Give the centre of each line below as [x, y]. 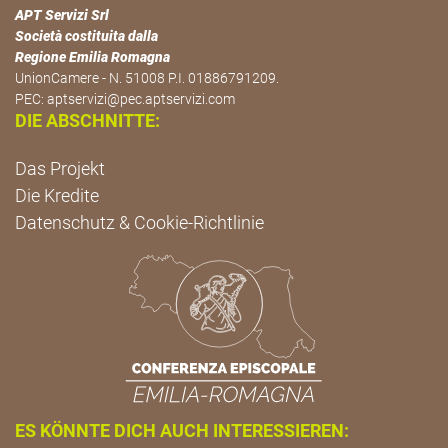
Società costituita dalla [86, 36]
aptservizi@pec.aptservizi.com [141, 99]
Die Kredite [57, 196]
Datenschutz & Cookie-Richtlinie [139, 223]
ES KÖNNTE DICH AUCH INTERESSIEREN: [182, 430]
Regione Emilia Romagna [92, 57]
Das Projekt [60, 169]
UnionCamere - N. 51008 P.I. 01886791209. [147, 78]
